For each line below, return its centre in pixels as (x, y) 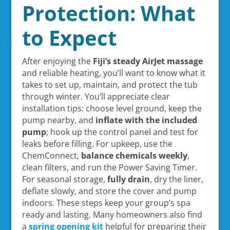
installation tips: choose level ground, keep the (112, 108)
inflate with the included (146, 120)
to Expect (69, 37)
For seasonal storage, (64, 179)
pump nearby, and (59, 120)
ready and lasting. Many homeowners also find (112, 214)
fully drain (128, 179)
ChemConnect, (51, 155)
